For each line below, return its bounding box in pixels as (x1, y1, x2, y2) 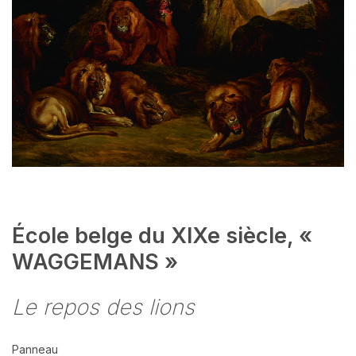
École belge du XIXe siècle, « (12, 222, 312, 249)
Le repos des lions (12, 294, 195, 320)
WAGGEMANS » (12, 249, 178, 275)
